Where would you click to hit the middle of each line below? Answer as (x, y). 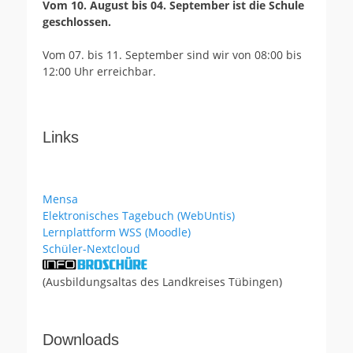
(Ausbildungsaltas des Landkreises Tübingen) (162, 281)
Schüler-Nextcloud (91, 248)
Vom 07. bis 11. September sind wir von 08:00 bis (172, 54)
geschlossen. (77, 21)
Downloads (81, 339)
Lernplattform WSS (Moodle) (117, 232)
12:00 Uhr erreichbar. (99, 71)
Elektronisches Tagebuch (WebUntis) (139, 215)
